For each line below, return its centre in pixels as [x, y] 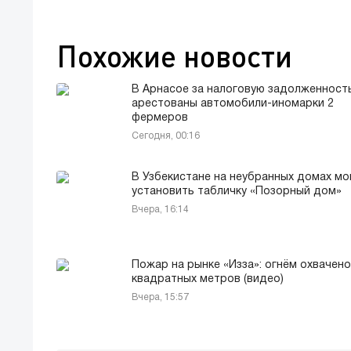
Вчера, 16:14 [160, 210]
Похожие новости [174, 56]
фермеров [160, 118]
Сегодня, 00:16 [166, 136]
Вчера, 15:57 [160, 298]
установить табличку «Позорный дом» [237, 192]
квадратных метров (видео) [208, 280]
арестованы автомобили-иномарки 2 [233, 104]
